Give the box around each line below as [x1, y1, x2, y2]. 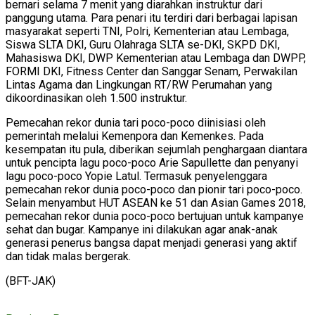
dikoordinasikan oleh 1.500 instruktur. [6, 91, 187, 105]
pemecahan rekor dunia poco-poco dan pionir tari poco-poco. [6, 183, 302, 197]
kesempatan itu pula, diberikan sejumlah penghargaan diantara [6, 143, 307, 157]
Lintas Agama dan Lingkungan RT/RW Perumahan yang [6, 78, 272, 92]
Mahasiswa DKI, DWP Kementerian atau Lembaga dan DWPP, [6, 51, 306, 65]
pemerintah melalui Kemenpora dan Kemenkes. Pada [6, 129, 264, 143]
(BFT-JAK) [6, 274, 56, 288]
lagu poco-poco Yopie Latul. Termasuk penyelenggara [6, 169, 267, 184]
